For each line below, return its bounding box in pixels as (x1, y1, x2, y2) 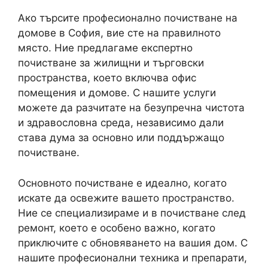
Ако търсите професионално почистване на (18, 12, 237, 24)
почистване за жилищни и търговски (18, 57, 204, 69)
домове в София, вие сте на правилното (18, 27, 221, 39)
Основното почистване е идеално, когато (18, 176, 227, 189)
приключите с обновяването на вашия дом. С (18, 236, 248, 249)
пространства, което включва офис (18, 72, 196, 84)
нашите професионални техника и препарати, (18, 251, 247, 264)
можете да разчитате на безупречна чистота (18, 102, 245, 114)
